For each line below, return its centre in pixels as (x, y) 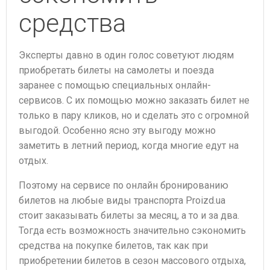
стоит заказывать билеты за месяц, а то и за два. (129, 215)
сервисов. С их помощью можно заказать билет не (134, 100)
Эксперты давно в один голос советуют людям (126, 55)
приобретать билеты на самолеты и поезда (116, 70)
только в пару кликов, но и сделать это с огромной (134, 115)
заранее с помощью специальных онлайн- (115, 85)
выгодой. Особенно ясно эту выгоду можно (117, 130)
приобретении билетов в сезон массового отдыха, (132, 261)
